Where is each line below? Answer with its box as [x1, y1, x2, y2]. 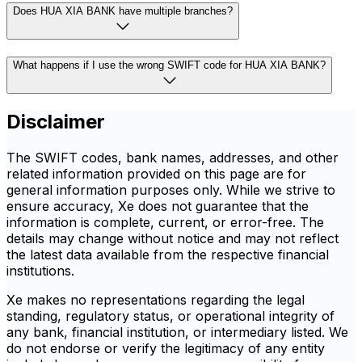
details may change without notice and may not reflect [6, 230, 339, 247]
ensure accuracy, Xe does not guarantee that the [6, 198, 309, 215]
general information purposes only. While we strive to [6, 182, 335, 199]
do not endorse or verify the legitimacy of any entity [6, 340, 325, 357]
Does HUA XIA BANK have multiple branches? [13, 4, 233, 17]
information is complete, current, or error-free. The [6, 214, 324, 231]
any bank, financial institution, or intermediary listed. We [6, 324, 348, 341]
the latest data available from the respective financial [6, 246, 329, 263]
